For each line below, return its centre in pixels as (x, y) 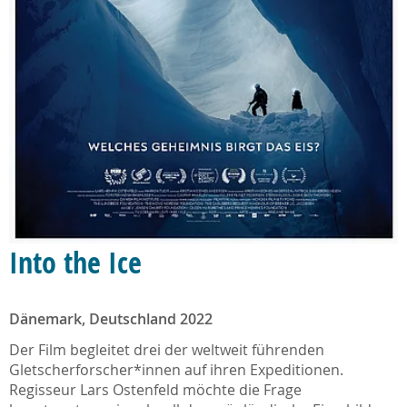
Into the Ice (75, 263)
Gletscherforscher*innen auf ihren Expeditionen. (176, 370)
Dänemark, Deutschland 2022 (111, 319)
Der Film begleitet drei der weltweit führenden (167, 350)
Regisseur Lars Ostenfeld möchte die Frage (155, 390)
